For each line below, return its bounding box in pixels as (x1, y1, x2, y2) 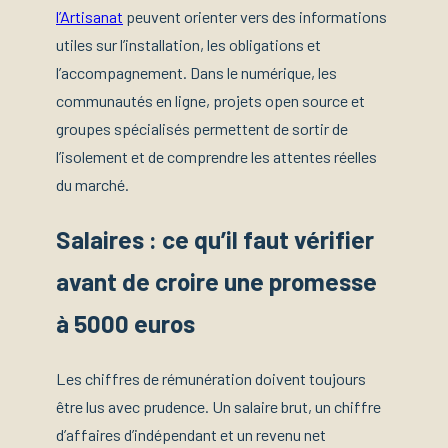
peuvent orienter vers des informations (123, 7, 387, 27)
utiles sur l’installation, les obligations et (56, 35, 321, 55)
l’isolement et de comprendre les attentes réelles (56, 147, 377, 167)
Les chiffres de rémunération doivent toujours (56, 369, 366, 389)
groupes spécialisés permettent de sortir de (56, 119, 348, 139)
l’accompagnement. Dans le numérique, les (56, 63, 337, 83)
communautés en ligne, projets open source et (56, 91, 365, 111)
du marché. (56, 175, 129, 195)
